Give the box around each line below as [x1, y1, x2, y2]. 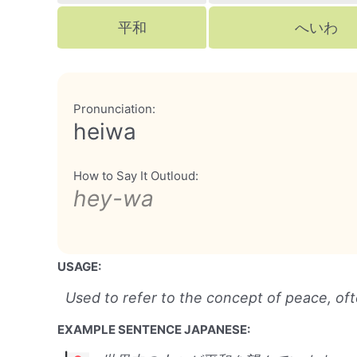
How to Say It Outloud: [73, 168, 198, 183]
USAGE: [57, 259, 101, 274]
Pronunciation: [73, 101, 155, 116]
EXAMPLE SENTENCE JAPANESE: [57, 322, 250, 337]
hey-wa [73, 185, 154, 212]
